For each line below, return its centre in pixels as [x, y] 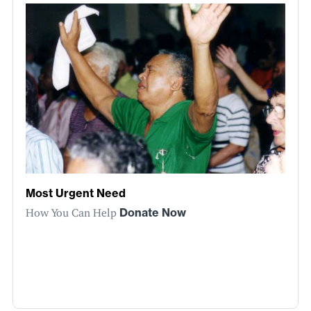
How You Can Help [73, 210]
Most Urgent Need [76, 193]
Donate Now [153, 213]
